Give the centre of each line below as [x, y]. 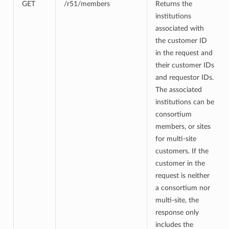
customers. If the [182, 151]
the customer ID [181, 40]
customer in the [180, 163]
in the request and [184, 53]
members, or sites [183, 126]
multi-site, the [177, 200]
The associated [178, 89]
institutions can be [185, 102]
